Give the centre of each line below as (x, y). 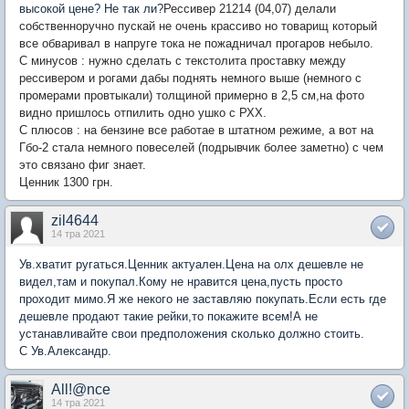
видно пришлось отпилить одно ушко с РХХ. (143, 112)
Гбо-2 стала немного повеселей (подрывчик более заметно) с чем (201, 147)
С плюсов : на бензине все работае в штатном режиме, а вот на (196, 130)
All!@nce (81, 389)
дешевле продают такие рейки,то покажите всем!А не (168, 316)
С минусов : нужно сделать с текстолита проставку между (183, 60)
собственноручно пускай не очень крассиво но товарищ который (198, 26)
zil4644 (75, 220)
